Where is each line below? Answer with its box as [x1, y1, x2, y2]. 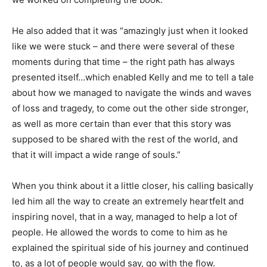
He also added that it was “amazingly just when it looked [12, 25, 248, 37]
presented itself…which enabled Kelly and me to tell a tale [12, 72, 254, 83]
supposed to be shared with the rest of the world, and [12, 133, 238, 145]
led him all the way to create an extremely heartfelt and [12, 195, 244, 207]
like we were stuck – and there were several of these [12, 41, 235, 52]
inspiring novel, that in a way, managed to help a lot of [12, 211, 237, 223]
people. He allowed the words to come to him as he [12, 226, 228, 238]
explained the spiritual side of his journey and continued [12, 242, 249, 254]
